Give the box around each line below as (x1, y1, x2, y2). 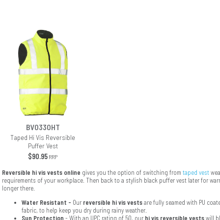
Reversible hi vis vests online (2, 168, 81, 177)
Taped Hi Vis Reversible (10, 133, 75, 142)
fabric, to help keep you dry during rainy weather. (22, 206, 147, 215)
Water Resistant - (22, 198, 71, 207)
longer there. (2, 184, 36, 192)
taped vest (183, 168, 209, 177)
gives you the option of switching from (81, 168, 183, 177)
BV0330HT (26, 122, 60, 132)
